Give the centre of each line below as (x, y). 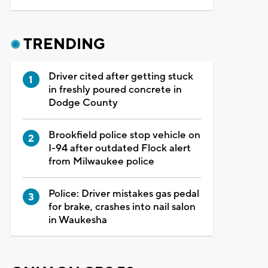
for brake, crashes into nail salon (122, 207)
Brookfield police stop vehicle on (124, 135)
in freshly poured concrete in (115, 89)
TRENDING (64, 44)
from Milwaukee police (101, 161)
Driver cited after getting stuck (121, 76)
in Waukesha (77, 220)
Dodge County (83, 103)
